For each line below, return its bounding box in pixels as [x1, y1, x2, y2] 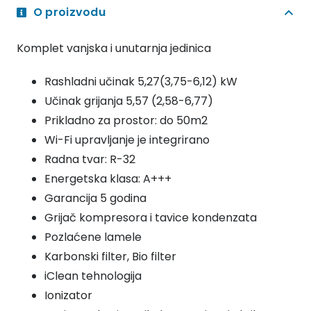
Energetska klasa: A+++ [44, 170, 171, 187]
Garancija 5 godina [44, 190, 146, 206]
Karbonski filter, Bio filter [44, 248, 176, 264]
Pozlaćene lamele [44, 228, 142, 245]
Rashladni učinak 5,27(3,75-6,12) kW [44, 73, 237, 90]
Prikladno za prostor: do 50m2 [44, 112, 208, 128]
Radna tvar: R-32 [44, 151, 135, 167]
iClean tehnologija [44, 267, 142, 284]
